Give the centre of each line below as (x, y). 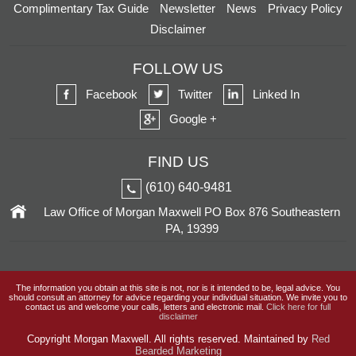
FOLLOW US (178, 69)
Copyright (50, 339)
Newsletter (188, 9)
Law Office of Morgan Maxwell (122, 211)
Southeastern (304, 211)
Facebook (112, 94)
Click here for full (298, 306)
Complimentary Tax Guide (81, 9)
